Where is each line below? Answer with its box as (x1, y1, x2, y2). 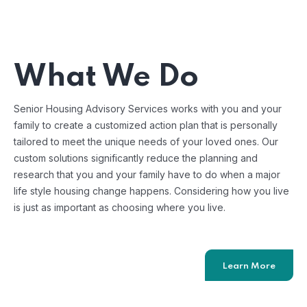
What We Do (14, 62, 199, 93)
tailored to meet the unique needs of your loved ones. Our (14, 136, 278, 148)
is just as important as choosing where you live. (14, 201, 225, 214)
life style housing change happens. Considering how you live (14, 185, 289, 197)
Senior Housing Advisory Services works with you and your (14, 103, 282, 115)
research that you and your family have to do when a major (14, 169, 280, 181)
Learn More (223, 262, 275, 271)
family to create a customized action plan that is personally (14, 119, 278, 132)
